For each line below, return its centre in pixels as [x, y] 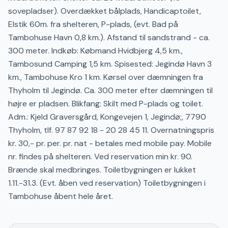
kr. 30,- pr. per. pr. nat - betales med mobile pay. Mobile [110, 143]
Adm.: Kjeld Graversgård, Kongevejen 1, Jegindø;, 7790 [107, 117]
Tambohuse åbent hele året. [61, 196]
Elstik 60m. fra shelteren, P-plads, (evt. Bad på [93, 24]
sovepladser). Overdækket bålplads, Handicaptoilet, [105, 11]
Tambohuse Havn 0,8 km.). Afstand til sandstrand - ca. [109, 37]
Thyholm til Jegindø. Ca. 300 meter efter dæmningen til [110, 90]
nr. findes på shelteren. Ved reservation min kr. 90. [100, 156]
